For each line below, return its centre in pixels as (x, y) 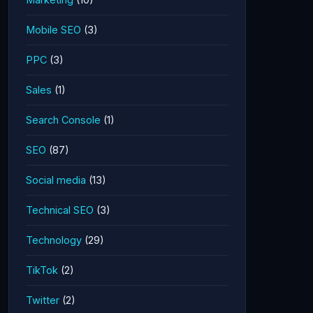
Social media (56, 180)
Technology (54, 240)
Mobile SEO (53, 30)
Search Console (63, 120)
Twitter (43, 300)
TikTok (42, 270)
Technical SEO (60, 210)
